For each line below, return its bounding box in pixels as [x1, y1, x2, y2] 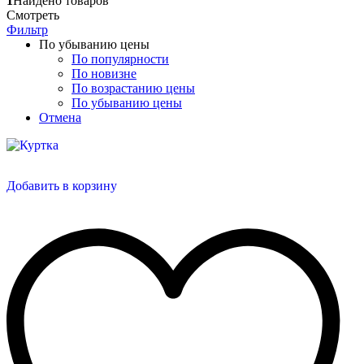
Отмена [39, 110, 81, 124]
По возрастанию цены [71, 80, 195, 95]
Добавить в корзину [6, 178, 117, 193]
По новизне [71, 66, 136, 80]
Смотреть [6, 7, 59, 22]
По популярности [71, 51, 169, 66]
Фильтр [6, 22, 48, 37]
